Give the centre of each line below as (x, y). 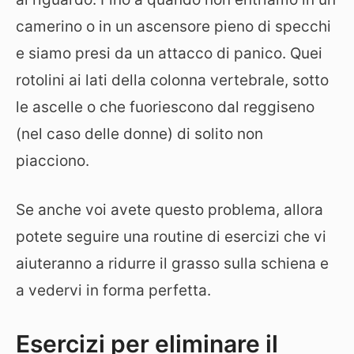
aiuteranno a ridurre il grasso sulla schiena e (172, 264)
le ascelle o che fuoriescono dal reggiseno (165, 107)
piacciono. (53, 160)
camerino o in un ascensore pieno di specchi (173, 26)
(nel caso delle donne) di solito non (139, 134)
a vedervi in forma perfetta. (113, 290)
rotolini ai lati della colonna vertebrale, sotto (172, 80)
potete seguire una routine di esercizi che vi (171, 237)
